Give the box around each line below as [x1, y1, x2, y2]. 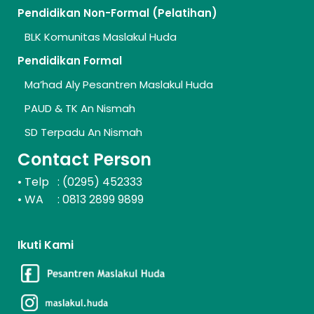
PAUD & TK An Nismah [25, 101, 135, 116]
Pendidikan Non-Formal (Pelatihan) [18, 6, 217, 21]
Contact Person [18, 148, 151, 172]
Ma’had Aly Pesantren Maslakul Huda [25, 77, 213, 93]
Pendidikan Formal [18, 53, 122, 69]
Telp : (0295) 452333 [25, 174, 142, 191]
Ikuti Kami [18, 237, 74, 254]
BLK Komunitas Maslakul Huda [25, 29, 177, 45]
